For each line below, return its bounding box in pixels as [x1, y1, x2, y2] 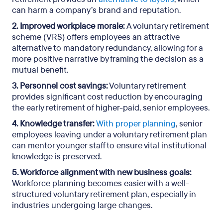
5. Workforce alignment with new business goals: [12, 167, 191, 178]
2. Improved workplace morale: [12, 20, 126, 32]
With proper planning [96, 118, 176, 129]
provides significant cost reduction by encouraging [12, 91, 203, 103]
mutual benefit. [12, 64, 68, 76]
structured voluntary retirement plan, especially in [12, 189, 196, 200]
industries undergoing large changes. [12, 200, 152, 211]
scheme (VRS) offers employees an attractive [12, 31, 180, 43]
